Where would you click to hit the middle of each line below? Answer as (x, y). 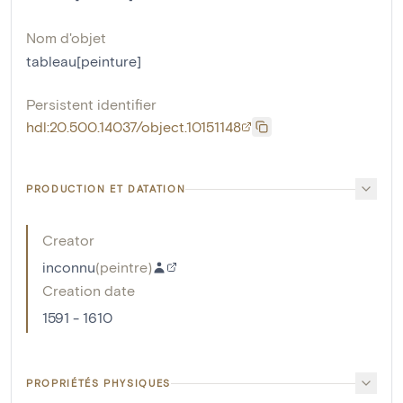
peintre (124, 267)
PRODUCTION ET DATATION (106, 189)
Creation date (89, 291)
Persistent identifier (91, 104)
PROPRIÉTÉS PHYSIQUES (99, 383)
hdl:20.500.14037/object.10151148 (134, 127)
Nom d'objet (66, 38)
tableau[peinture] (84, 61)
